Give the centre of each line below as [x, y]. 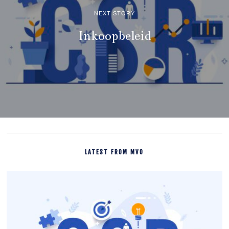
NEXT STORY [114, 13]
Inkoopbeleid [114, 36]
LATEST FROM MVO [114, 152]
